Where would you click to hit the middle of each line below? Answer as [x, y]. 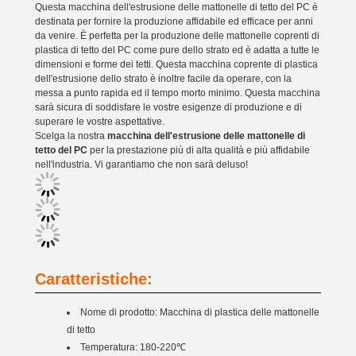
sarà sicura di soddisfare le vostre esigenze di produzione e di [168, 107]
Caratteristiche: [94, 279]
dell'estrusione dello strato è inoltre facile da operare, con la [163, 79]
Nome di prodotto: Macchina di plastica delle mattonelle [200, 312]
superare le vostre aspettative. [100, 122]
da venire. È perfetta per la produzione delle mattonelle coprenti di [177, 36]
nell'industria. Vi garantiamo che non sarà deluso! [141, 164]
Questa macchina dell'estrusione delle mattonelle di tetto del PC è [176, 7]
